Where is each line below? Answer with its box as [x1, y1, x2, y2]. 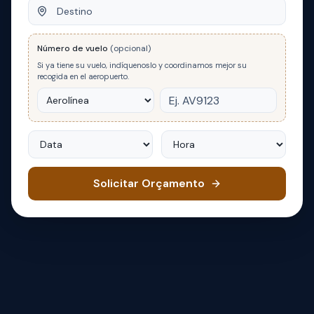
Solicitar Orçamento [93, 176, 205, 191]
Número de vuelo [37, 43, 110, 55]
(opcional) [110, 43, 151, 55]
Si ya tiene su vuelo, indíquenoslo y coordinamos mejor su [37, 60, 247, 71]
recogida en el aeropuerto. [37, 71, 129, 82]
